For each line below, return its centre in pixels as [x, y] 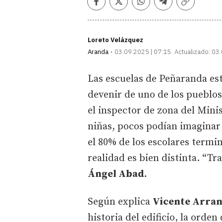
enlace [199, 16]
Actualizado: [192, 52]
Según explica [120, 202]
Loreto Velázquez [115, 40]
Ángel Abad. [117, 174]
